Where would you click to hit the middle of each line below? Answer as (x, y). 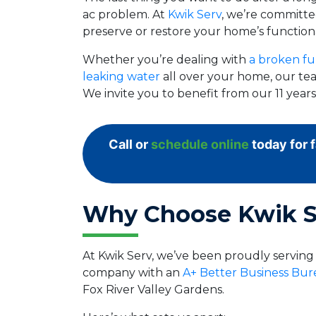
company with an (133, 272)
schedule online (200, 144)
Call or (129, 144)
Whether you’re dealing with (166, 59)
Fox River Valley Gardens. (153, 289)
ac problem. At (125, 14)
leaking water (121, 76)
